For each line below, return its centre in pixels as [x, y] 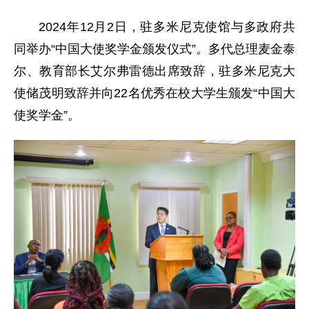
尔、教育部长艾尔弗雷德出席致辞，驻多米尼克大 [154, 71]
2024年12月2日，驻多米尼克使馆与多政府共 [167, 27]
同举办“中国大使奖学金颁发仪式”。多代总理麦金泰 [154, 49]
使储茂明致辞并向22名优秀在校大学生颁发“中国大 [154, 93]
